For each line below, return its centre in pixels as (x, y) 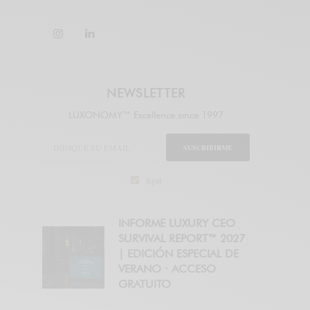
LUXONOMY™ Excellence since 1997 (146, 115)
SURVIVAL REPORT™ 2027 (182, 239)
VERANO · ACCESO (167, 269)
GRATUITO (145, 284)
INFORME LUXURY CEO (177, 224)
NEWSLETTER (146, 93)
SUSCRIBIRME (208, 148)
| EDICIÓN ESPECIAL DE (179, 254)
